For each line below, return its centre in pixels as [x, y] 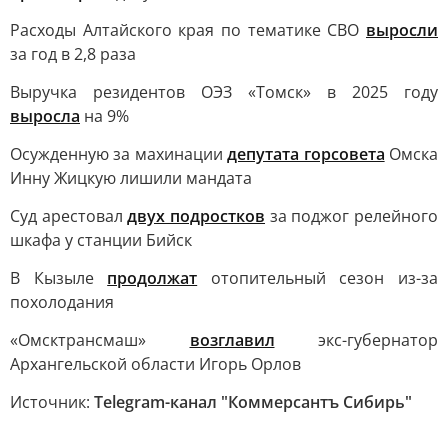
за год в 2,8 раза [73, 54]
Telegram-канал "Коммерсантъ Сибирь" [253, 402]
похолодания [62, 302]
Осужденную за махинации [119, 154]
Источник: [52, 402]
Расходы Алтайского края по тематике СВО [188, 30]
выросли [402, 30]
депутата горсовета [306, 154]
